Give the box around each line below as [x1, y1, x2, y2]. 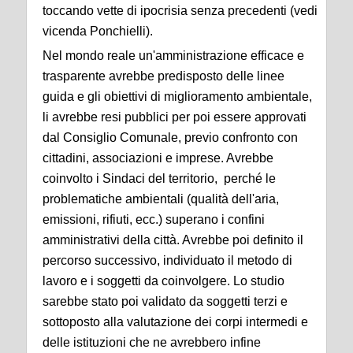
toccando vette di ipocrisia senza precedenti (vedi [43, 3, 318, 17]
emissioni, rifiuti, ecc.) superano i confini [43, 212, 265, 226]
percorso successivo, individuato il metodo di [43, 253, 292, 267]
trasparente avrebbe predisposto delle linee [43, 69, 284, 83]
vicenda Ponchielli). [43, 24, 153, 38]
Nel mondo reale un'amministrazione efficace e [43, 48, 304, 62]
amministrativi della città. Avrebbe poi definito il [43, 232, 303, 247]
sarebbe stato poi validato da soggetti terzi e [43, 294, 291, 308]
